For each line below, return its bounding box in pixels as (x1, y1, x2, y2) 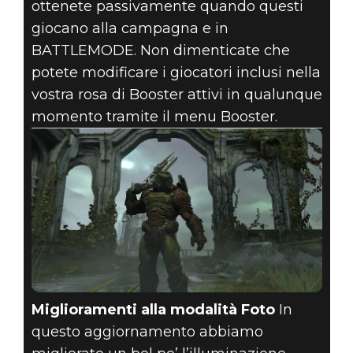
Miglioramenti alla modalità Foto (31, 300, 275, 318)
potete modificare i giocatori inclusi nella (31, 64, 321, 82)
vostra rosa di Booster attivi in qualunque (31, 86, 322, 104)
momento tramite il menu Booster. (31, 108, 277, 126)
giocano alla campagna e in (31, 20, 229, 38)
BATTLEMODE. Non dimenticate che (31, 42, 290, 60)
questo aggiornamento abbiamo (31, 322, 263, 340)
